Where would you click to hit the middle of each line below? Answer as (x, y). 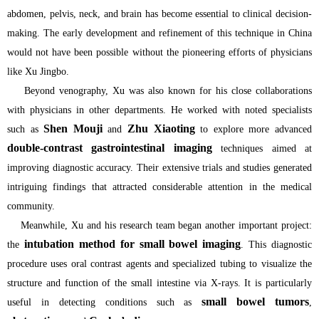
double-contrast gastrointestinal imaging (110, 147)
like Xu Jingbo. (38, 71)
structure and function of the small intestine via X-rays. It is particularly (159, 283)
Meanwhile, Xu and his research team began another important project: (159, 225)
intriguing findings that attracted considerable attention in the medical (159, 187)
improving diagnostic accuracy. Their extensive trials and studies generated (159, 167)
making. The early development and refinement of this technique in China (159, 33)
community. (31, 206)
